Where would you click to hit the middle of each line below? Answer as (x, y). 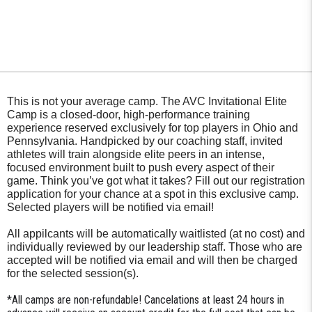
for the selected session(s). (74, 273)
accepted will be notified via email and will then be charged (152, 260)
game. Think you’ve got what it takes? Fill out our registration (156, 181)
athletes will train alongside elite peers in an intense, (136, 154)
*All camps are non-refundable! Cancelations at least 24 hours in (146, 300)
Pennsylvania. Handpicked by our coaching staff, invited (145, 141)
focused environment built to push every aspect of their (141, 167)
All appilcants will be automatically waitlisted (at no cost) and (156, 234)
